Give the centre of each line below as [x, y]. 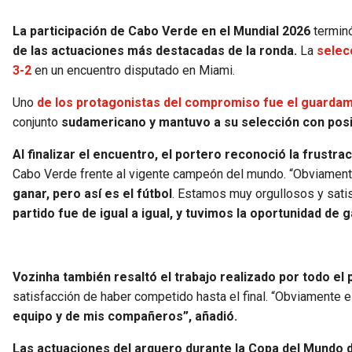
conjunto [37, 122]
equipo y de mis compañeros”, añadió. [125, 316]
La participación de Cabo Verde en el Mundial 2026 [161, 31]
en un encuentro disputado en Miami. [135, 70]
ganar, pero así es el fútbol [92, 193]
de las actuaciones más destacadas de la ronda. [155, 50]
